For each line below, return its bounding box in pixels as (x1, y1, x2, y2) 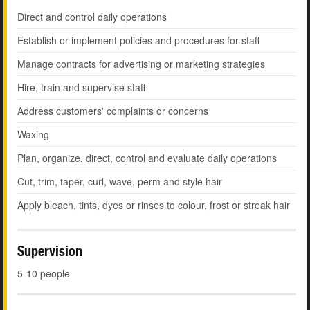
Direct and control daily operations (17, 10, 167, 24)
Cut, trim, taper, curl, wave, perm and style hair (17, 174, 222, 189)
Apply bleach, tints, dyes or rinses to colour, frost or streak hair (17, 198, 290, 212)
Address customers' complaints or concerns (17, 104, 208, 118)
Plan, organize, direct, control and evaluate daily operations (17, 151, 277, 165)
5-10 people (17, 266, 70, 281)
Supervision (17, 243, 82, 259)
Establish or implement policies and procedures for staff (17, 33, 259, 48)
